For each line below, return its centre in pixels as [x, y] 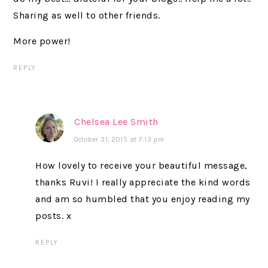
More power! [42, 41]
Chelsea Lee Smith [116, 121]
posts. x [54, 215]
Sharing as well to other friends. [87, 15]
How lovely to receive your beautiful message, [141, 165]
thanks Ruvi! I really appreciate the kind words [143, 182]
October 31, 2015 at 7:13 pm [119, 139]
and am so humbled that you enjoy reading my [143, 199]
